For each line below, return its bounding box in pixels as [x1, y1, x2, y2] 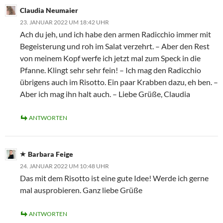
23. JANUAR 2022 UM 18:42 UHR [20, 18, 109, 26]
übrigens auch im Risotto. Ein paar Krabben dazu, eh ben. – [20, 77, 218, 87]
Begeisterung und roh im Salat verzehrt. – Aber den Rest [20, 41, 210, 51]
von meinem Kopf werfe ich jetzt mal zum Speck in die [20, 53, 201, 63]
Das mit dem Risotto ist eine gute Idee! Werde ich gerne [20, 173, 209, 183]
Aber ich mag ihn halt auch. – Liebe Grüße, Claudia [20, 89, 190, 99]
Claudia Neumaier [20, 6, 78, 14]
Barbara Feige [28, 150, 73, 158]
